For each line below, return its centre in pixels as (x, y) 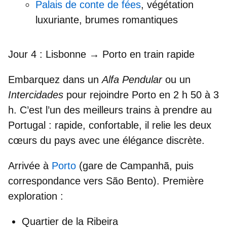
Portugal (27, 125)
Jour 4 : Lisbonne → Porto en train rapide (101, 54)
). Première (178, 181)
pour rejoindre (99, 95)
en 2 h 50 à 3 (189, 95)
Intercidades (36, 95)
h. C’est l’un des (46, 110)
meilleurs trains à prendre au (147, 110)
